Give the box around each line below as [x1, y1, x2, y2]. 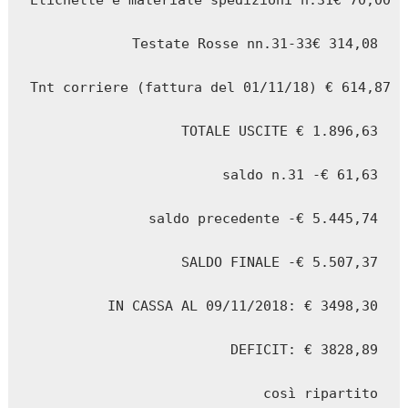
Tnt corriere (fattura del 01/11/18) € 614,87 [30, 79, 392, 97]
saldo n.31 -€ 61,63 [221, 167, 378, 184]
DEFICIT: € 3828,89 [229, 342, 378, 359]
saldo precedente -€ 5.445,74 [148, 210, 378, 228]
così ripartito [262, 385, 378, 403]
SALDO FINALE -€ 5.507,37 [180, 254, 378, 271]
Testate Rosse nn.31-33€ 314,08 [131, 36, 378, 53]
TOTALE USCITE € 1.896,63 [180, 123, 378, 140]
